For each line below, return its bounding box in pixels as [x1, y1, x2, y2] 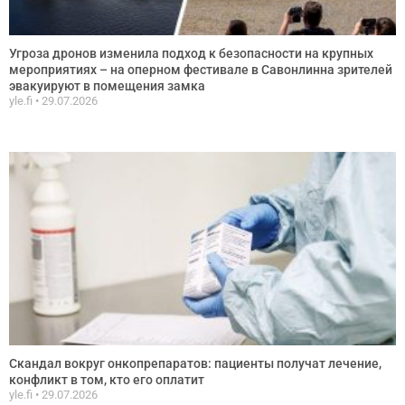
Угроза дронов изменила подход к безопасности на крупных [9, 45, 373, 61]
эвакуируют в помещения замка [9, 78, 205, 93]
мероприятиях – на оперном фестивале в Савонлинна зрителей [9, 61, 392, 77]
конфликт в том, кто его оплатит [9, 372, 204, 387]
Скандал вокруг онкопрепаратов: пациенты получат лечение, [9, 355, 381, 371]
